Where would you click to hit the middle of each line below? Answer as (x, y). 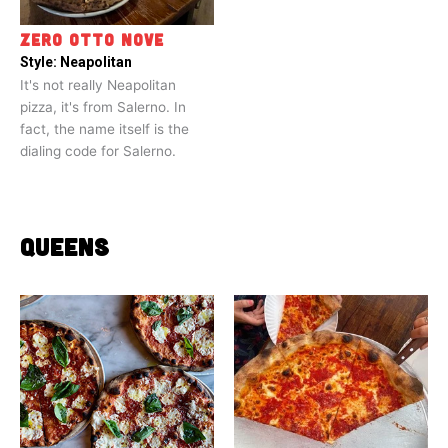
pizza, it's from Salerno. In (103, 107)
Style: (40, 62)
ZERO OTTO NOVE (92, 40)
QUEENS (65, 247)
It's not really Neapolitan (98, 85)
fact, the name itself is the (104, 129)
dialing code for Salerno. (98, 151)
